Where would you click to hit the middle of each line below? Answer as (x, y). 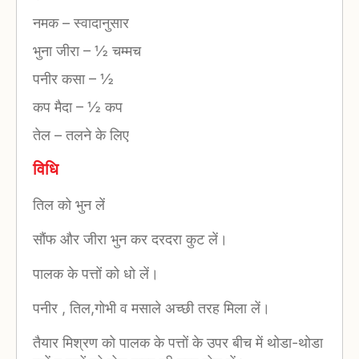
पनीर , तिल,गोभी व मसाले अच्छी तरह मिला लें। (151, 309)
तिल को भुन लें (69, 205)
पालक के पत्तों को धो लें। (96, 274)
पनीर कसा (61, 79)
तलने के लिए (95, 135)
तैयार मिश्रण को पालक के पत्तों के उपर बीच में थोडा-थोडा (178, 343)
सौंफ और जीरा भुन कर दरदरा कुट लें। (130, 240)
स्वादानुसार (99, 22)
